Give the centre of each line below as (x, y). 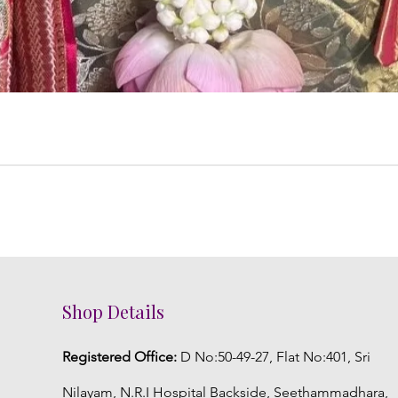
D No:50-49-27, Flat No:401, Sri (274, 357)
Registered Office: (120, 357)
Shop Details (114, 311)
